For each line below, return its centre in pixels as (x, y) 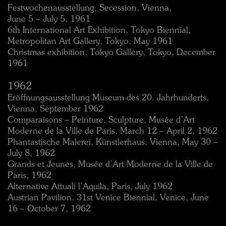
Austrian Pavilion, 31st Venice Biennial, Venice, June (108, 198)
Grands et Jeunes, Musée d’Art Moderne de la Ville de (110, 165)
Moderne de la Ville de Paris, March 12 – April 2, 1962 (112, 131)
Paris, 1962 (30, 176)
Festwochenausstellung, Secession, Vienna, (90, 8)
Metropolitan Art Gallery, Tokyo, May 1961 (90, 42)
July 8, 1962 (31, 154)
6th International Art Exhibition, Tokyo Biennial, (99, 31)
